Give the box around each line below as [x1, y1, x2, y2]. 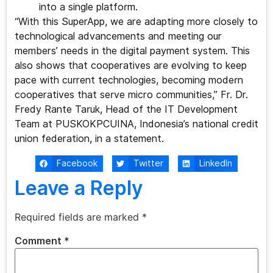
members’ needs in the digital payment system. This [14, 45, 250, 57]
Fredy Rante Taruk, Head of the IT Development [14, 104, 238, 116]
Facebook [56, 158, 97, 169]
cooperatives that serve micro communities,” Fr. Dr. [14, 89, 248, 101]
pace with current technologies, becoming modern [14, 74, 243, 87]
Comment [14, 235, 64, 247]
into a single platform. [38, 1, 138, 13]
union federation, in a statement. [14, 133, 164, 145]
